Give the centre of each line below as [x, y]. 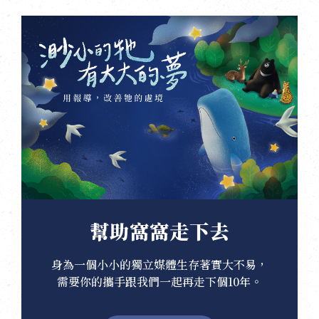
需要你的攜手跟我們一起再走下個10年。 [159, 282]
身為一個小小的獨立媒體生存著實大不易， [159, 265]
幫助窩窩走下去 [159, 231]
